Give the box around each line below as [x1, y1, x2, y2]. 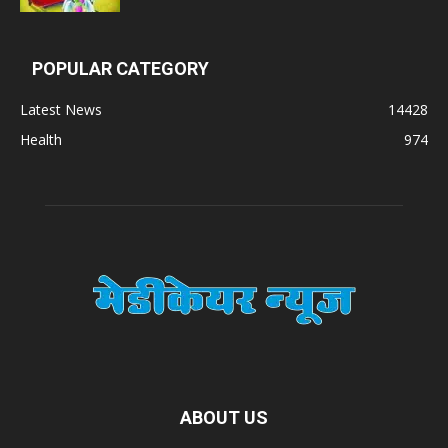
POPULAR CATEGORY [32, 58, 209, 79]
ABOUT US [180, 407, 268, 428]
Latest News [20, 100, 102, 119]
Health [20, 130, 62, 149]
